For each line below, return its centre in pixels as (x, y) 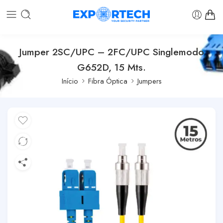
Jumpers (149, 81)
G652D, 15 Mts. (111, 67)
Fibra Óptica (108, 81)
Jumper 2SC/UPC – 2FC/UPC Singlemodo (111, 52)
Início (70, 81)
